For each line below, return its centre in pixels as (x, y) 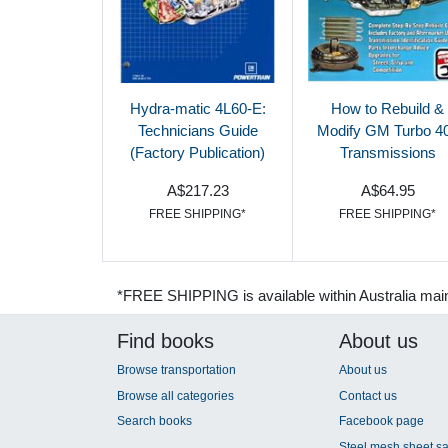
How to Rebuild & (387, 109)
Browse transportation (176, 370)
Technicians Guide (197, 131)
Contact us (367, 395)
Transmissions (387, 153)
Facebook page (381, 421)
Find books (165, 341)
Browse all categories (175, 395)
